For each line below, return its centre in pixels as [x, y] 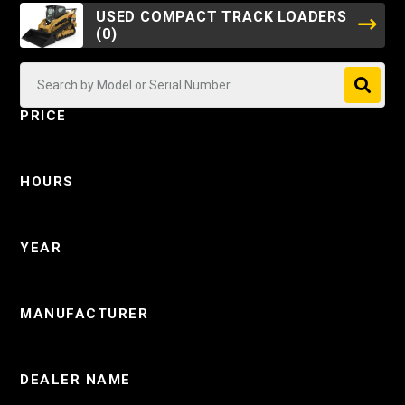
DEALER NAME [75, 380]
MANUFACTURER [84, 314]
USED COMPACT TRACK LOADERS [221, 17]
